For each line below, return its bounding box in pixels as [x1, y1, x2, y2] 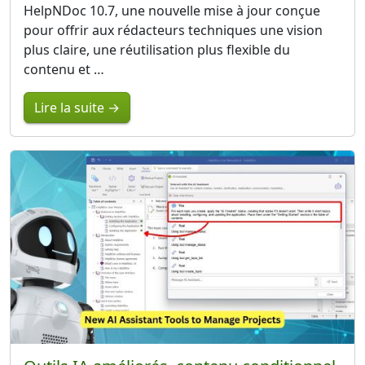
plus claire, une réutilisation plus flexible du [24, 40, 290, 59]
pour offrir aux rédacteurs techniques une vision [24, 20, 323, 39]
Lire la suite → [34, 98, 120, 117]
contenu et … [24, 59, 104, 78]
